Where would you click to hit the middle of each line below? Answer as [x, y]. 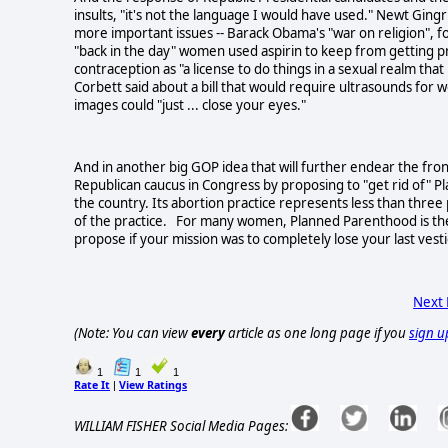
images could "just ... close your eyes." [190, 104]
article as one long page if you [317, 333]
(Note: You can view [132, 333]
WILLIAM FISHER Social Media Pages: [181, 426]
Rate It [92, 384]
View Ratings [153, 384]
